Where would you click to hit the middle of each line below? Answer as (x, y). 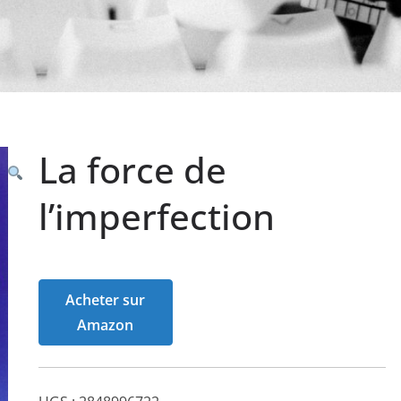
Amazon (105, 324)
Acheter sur (105, 299)
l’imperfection (156, 216)
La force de (132, 169)
